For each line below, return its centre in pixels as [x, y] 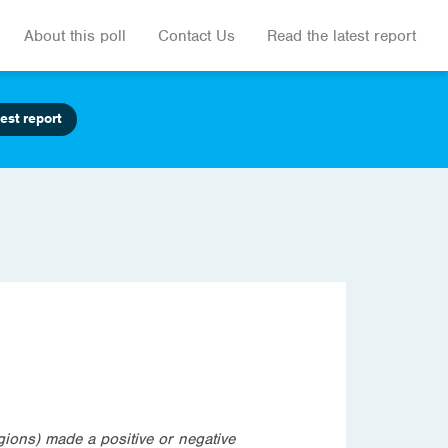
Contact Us [196, 35]
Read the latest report [341, 35]
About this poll [75, 35]
